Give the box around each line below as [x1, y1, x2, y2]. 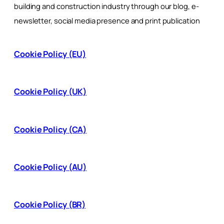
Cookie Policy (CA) [14, 123, 87, 135]
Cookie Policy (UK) [14, 86, 87, 97]
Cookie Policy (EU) [14, 48, 86, 60]
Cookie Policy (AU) [14, 161, 87, 172]
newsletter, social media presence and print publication [14, 15, 200, 25]
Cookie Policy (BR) [14, 199, 86, 210]
